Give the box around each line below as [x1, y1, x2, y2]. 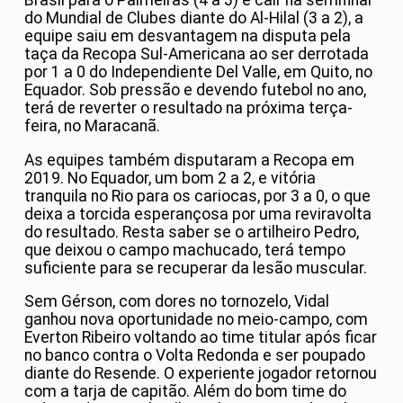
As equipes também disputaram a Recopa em [24, 150, 354, 169]
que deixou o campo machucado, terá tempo [24, 240, 345, 259]
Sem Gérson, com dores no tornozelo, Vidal [24, 292, 329, 311]
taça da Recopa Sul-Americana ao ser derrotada [24, 45, 369, 64]
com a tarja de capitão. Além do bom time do [24, 382, 346, 401]
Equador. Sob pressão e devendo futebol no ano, [24, 81, 366, 100]
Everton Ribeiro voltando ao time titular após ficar [24, 328, 377, 347]
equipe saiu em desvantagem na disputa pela [24, 27, 351, 46]
